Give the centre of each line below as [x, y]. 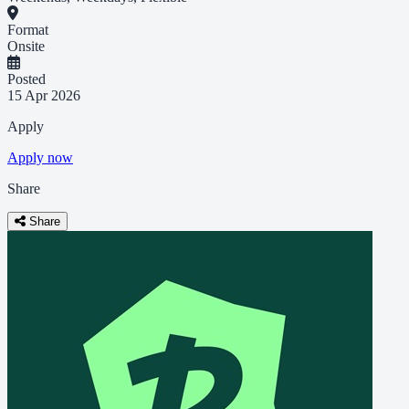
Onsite [26, 47]
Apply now [40, 158]
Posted [26, 79]
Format [28, 30]
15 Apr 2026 [44, 96]
